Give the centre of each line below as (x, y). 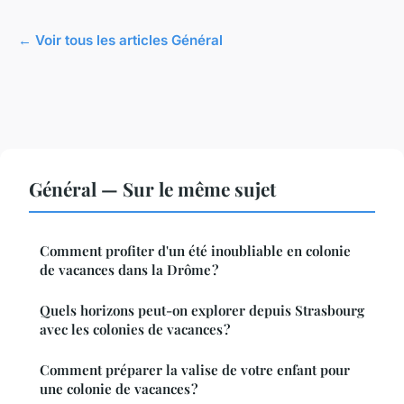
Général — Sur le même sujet (152, 189)
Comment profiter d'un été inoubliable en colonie (195, 251)
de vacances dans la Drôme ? (129, 270)
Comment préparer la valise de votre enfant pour (195, 370)
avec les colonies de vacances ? (135, 330)
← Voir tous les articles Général (120, 41)
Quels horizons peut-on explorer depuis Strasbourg (202, 311)
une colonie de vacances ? (119, 389)
